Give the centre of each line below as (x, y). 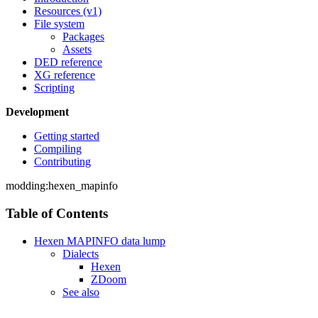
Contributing (62, 162)
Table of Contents (57, 214)
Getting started (67, 136)
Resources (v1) (68, 11)
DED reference (68, 62)
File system (59, 24)
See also (81, 292)
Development (37, 112)
